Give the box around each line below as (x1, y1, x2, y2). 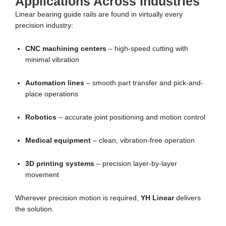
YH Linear (141, 194, 174, 202)
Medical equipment (25, 137, 91, 145)
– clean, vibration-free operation (91, 137, 195, 145)
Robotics (25, 114, 56, 122)
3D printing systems (25, 160, 94, 168)
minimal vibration (25, 56, 79, 64)
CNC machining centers (25, 45, 106, 53)
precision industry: (15, 22, 73, 30)
